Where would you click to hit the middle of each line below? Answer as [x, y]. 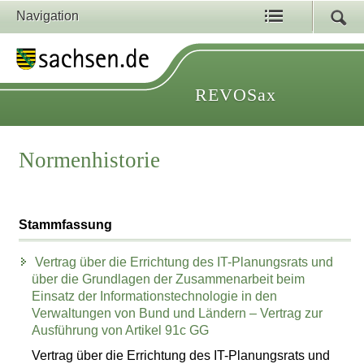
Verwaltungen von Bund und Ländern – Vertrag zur [178, 314]
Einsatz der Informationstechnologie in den [155, 297]
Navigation [48, 16]
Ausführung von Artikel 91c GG [121, 331]
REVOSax [236, 95]
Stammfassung [66, 225]
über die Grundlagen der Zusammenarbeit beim [169, 279]
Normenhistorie [90, 160]
